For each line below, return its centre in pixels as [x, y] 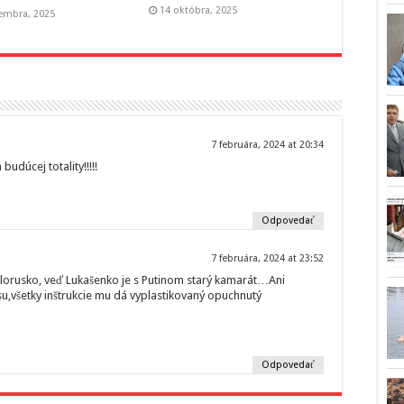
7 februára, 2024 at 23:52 [267, 258]
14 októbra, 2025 [198, 11]
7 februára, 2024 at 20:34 [267, 144]
